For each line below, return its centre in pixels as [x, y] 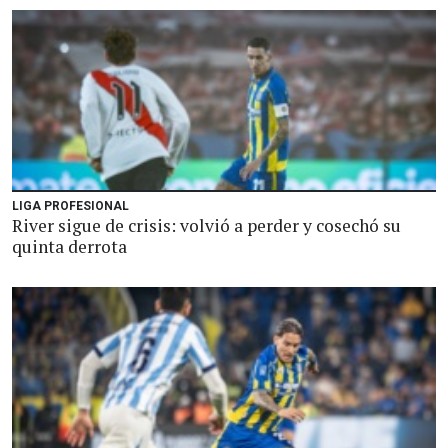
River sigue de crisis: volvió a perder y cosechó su [206, 225]
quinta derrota [69, 246]
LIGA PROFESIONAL [70, 206]
